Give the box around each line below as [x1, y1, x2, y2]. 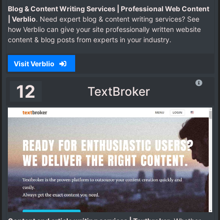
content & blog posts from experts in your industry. [8, 35, 171, 44]
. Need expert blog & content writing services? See [36, 15, 199, 24]
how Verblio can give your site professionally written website [8, 25, 201, 34]
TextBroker [87, 84, 150, 99]
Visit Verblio [13, 59, 56, 68]
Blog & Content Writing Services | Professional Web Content [8, 4, 209, 13]
